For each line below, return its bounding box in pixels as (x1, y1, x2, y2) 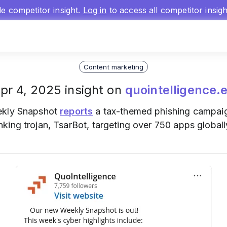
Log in (83, 5, 107, 15)
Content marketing (83, 62, 144, 71)
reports (60, 106, 93, 117)
